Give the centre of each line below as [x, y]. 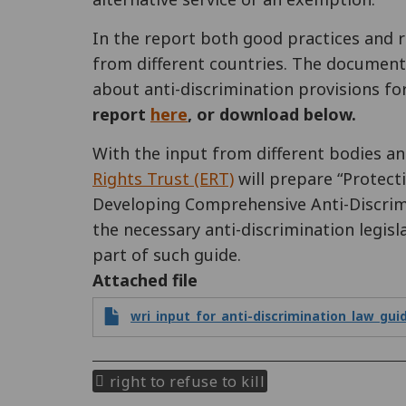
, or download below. [272, 114]
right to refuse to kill [187, 381]
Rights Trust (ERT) [163, 178]
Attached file [145, 280]
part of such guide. [167, 254]
